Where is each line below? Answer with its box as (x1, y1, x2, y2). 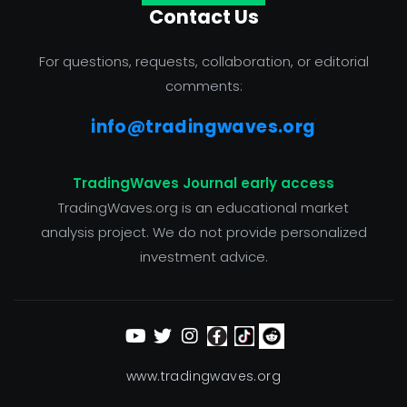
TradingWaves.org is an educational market (58, 197, 349, 217)
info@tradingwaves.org (91, 114, 316, 139)
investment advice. (139, 246, 268, 266)
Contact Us (148, 3, 259, 30)
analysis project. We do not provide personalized (40, 222, 367, 242)
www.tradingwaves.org (126, 366, 281, 385)
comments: (164, 75, 243, 95)
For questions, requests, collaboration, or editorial (38, 51, 369, 71)
